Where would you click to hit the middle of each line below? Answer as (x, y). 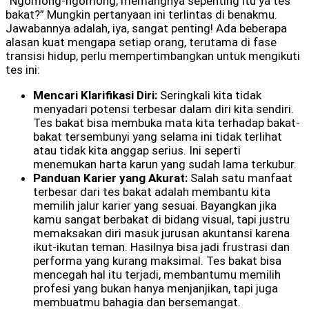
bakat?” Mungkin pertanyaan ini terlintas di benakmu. (141, 14)
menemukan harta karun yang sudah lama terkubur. (165, 164)
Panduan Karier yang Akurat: (110, 178)
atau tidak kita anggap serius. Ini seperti (137, 150)
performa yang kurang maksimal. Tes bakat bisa (157, 260)
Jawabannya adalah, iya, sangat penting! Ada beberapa (146, 28)
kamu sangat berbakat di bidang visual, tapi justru (161, 219)
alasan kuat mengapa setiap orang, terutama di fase (141, 42)
